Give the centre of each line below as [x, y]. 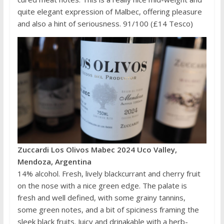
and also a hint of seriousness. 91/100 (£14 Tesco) [105, 24]
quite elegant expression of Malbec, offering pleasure [109, 12]
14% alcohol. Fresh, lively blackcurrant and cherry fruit [109, 174]
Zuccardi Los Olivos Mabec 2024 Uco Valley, [97, 150]
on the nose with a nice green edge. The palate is [102, 186]
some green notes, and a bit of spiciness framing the [108, 210]
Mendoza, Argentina [54, 162]
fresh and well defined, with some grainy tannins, [101, 198]
